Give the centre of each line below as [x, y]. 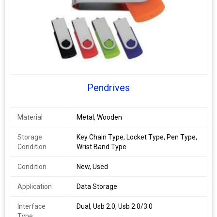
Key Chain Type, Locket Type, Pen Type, [137, 137]
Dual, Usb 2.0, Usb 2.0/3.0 [114, 206]
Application [35, 186]
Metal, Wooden [99, 117]
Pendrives [108, 88]
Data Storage [97, 186]
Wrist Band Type [101, 147]
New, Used [92, 167]
